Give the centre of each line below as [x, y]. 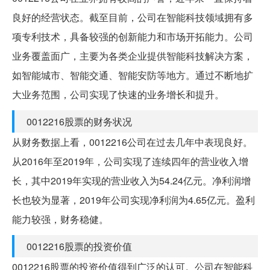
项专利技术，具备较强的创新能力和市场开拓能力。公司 [133, 36]
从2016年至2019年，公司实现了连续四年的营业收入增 [130, 161]
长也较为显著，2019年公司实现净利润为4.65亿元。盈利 [133, 199]
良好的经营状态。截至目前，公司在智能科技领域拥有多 [133, 17]
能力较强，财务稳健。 [60, 219]
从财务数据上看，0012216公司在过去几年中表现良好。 [132, 142]
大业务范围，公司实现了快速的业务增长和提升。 [118, 94]
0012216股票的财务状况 [79, 121]
